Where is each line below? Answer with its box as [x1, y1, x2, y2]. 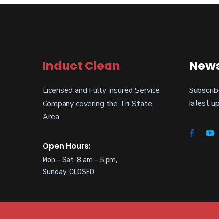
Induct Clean [43, 58, 120, 74]
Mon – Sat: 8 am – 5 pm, [43, 156, 117, 165]
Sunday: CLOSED [43, 168, 94, 176]
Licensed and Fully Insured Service [43, 85, 160, 96]
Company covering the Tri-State [43, 98, 152, 109]
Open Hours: [43, 141, 90, 152]
